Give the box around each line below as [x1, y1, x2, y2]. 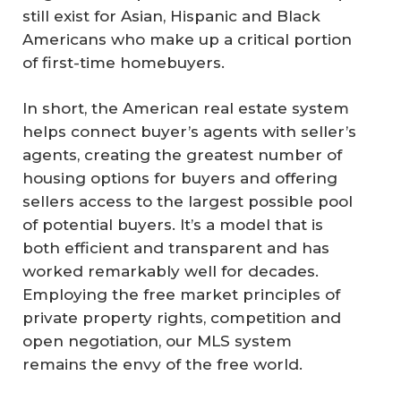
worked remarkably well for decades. [22, 262, 319, 280]
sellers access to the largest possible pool [22, 192, 353, 210]
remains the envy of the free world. [22, 355, 303, 373]
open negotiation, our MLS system [22, 332, 292, 350]
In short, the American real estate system [22, 99, 349, 117]
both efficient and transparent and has [22, 239, 329, 257]
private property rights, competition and [22, 309, 341, 327]
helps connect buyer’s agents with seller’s [22, 123, 356, 141]
